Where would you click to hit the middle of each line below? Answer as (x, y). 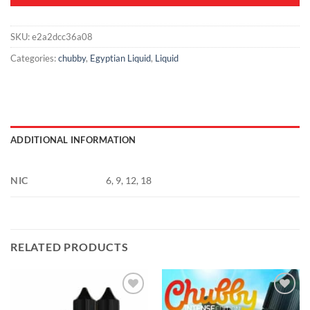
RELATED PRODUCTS (70, 247)
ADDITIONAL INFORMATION (73, 140)
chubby (72, 58)
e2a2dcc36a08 (62, 37)
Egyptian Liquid (120, 58)
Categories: (34, 58)
